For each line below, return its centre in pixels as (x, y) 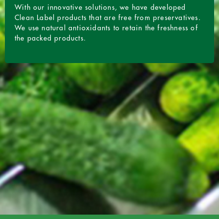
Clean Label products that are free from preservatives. (108, 18)
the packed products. (50, 38)
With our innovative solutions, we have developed (100, 8)
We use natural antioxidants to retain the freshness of (106, 28)
